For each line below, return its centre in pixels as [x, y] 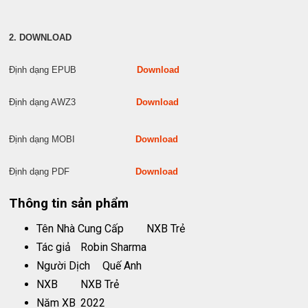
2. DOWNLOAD [41, 37]
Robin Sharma [114, 247]
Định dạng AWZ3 [73, 102]
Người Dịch [64, 265]
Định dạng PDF [73, 171]
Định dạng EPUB [73, 69]
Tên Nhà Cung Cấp [80, 228]
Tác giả [54, 247]
